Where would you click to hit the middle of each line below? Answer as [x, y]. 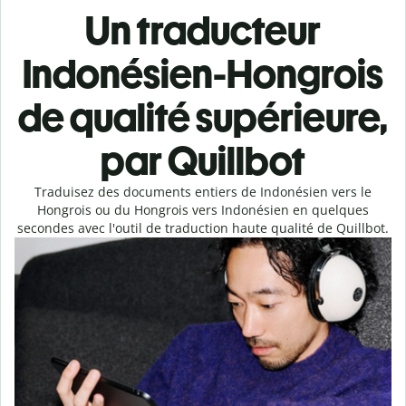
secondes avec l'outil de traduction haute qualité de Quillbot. [203, 228]
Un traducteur [203, 30]
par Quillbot [203, 161]
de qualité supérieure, [203, 117]
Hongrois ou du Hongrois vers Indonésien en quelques [203, 210]
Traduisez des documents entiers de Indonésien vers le [203, 192]
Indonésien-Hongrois [203, 74]
